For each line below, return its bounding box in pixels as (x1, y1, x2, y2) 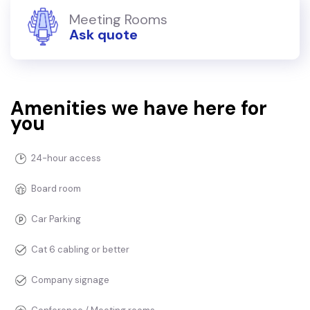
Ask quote (69, 25, 138, 44)
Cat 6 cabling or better (31, 244, 129, 256)
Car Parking (31, 213, 81, 226)
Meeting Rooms (69, 10, 167, 28)
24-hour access (31, 152, 101, 165)
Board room (31, 183, 81, 195)
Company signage (31, 274, 109, 286)
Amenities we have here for (10, 95, 267, 122)
